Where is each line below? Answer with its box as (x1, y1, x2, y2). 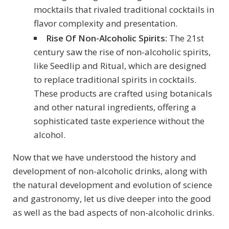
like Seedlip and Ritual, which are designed (33, 60, 207, 72)
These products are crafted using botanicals (33, 87, 212, 100)
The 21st (167, 32, 204, 44)
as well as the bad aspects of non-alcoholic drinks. (13, 207, 214, 219)
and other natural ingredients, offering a (33, 101, 196, 113)
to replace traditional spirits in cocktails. (33, 74, 196, 86)
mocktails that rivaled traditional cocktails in (33, 4, 214, 16)
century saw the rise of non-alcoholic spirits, (33, 46, 211, 58)
